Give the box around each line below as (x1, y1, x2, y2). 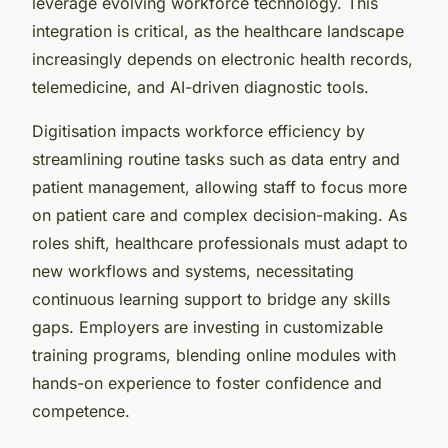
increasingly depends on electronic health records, (32, 48, 413, 69)
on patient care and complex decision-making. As (32, 204, 407, 225)
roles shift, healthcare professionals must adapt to (32, 232, 408, 253)
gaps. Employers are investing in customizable (32, 316, 383, 337)
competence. (32, 400, 130, 421)
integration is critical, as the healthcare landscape (32, 20, 404, 41)
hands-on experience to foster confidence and (32, 372, 382, 393)
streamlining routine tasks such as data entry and (32, 148, 400, 169)
